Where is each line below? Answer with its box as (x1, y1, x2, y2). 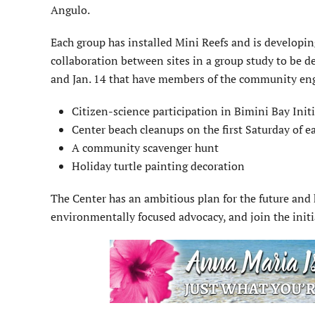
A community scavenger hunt (72, 140, 219, 155)
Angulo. (51, 2, 90, 18)
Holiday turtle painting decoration (72, 158, 245, 174)
